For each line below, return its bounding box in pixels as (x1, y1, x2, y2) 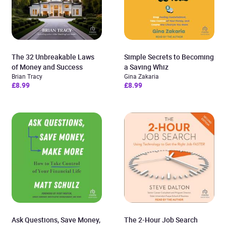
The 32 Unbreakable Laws (12, 52, 94, 62)
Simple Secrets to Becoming (124, 52, 214, 62)
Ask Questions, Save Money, (12, 215, 100, 224)
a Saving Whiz (124, 62, 168, 72)
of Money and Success (12, 62, 83, 72)
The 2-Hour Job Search (124, 215, 198, 224)
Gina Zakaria (124, 72, 159, 80)
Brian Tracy (12, 72, 42, 80)
